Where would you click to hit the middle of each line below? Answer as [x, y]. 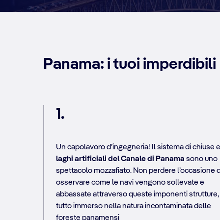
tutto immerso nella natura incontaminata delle [133, 206]
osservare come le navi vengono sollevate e [130, 182]
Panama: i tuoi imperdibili [130, 64]
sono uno [201, 159]
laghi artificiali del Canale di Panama [120, 159]
